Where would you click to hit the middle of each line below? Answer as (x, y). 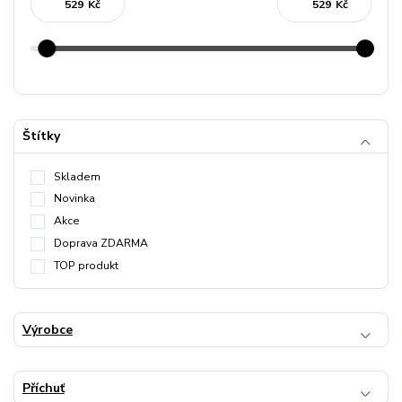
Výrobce (47, 330)
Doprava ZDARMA (101, 243)
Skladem (77, 176)
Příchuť (43, 388)
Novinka (74, 199)
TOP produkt (86, 265)
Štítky (41, 136)
